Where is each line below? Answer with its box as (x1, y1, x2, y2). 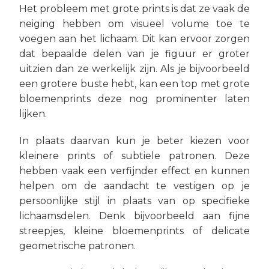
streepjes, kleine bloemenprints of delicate (19, 225, 250, 237)
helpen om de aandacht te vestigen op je (19, 180, 250, 192)
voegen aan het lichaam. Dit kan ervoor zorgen (19, 33, 250, 44)
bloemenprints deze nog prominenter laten (19, 93, 250, 104)
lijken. (19, 108, 47, 119)
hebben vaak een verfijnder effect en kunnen (19, 165, 250, 177)
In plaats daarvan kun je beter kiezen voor (19, 135, 250, 147)
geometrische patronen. (19, 240, 136, 252)
